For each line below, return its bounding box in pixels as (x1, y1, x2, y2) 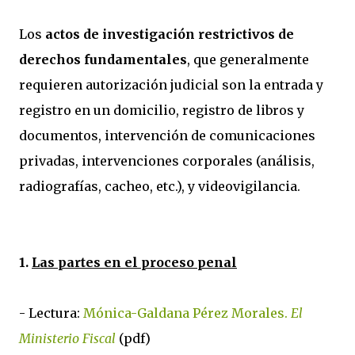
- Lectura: (19, 305, 83, 321)
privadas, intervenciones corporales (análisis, (19, 153, 315, 169)
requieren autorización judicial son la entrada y (19, 77, 323, 93)
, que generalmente (187, 52, 309, 67)
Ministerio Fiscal (19, 330, 116, 346)
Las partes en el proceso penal (32, 254, 237, 270)
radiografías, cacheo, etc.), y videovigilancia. (19, 178, 300, 194)
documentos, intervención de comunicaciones (19, 128, 315, 143)
